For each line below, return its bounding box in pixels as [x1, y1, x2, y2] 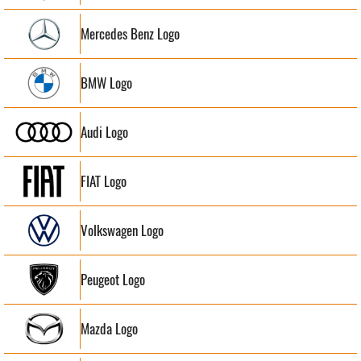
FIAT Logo [81, 171, 127, 191]
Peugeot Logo [81, 269, 145, 289]
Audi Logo [81, 122, 128, 142]
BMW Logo [81, 73, 132, 93]
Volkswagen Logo [81, 220, 164, 240]
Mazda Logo [81, 318, 138, 338]
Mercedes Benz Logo [81, 23, 180, 44]
